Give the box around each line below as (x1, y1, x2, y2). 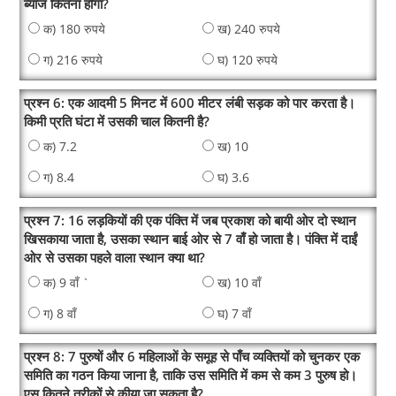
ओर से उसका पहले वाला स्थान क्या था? (24, 248, 206, 267)
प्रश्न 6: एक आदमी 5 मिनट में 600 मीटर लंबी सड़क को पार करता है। (24, 94, 356, 112)
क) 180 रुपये (43, 20, 106, 37)
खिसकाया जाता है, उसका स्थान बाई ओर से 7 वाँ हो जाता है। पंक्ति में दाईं (24, 230, 358, 248)
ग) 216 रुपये (43, 51, 103, 68)
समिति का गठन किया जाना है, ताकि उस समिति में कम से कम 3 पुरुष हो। (24, 366, 358, 385)
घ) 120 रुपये (217, 51, 278, 68)
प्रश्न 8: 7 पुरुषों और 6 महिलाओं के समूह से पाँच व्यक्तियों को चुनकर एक (24, 347, 361, 366)
